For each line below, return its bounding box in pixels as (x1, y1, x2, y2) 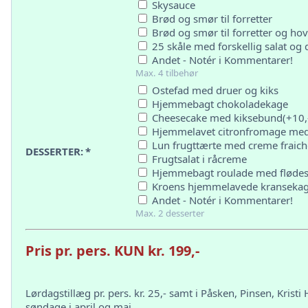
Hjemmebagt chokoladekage (149, 97, 288, 111)
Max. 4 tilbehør (135, 67, 198, 79)
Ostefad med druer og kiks (149, 83, 278, 97)
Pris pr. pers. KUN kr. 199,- (25, 241, 199, 261)
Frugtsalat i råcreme (149, 152, 247, 166)
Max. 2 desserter (135, 207, 204, 219)
